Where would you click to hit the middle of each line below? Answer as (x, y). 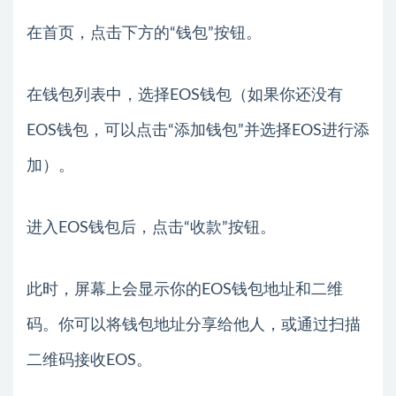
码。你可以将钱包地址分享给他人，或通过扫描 (194, 325)
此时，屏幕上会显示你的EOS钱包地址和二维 (185, 289)
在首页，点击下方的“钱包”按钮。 (144, 33)
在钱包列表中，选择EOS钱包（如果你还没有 (185, 95)
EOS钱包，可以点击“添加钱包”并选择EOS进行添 (198, 130)
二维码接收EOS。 (89, 360)
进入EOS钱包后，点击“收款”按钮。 (151, 228)
